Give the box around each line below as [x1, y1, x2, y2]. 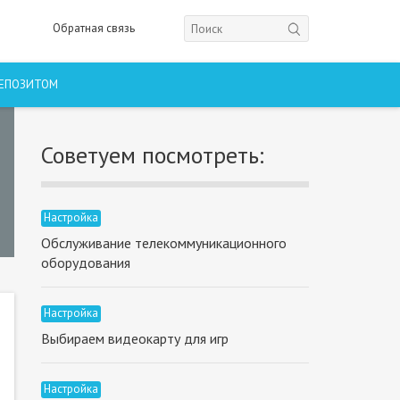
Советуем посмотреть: [41, 140, 264, 170]
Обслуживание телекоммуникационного [41, 234, 287, 252]
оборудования [41, 254, 130, 271]
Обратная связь [53, 21, 135, 36]
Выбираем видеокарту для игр [41, 329, 229, 347]
